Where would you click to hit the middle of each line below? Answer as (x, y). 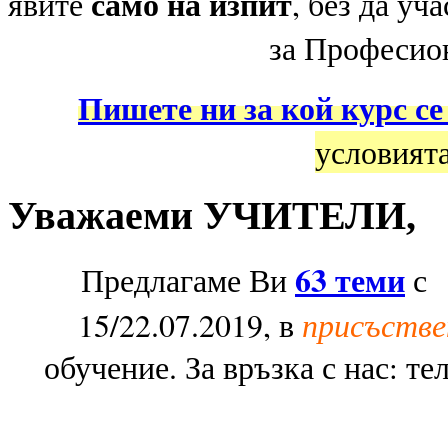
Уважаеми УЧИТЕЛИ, (212, 215)
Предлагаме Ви (184, 280)
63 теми (350, 280)
